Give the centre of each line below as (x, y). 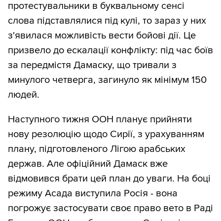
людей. (24, 95)
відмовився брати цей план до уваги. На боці (109, 179)
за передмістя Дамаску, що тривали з (92, 65)
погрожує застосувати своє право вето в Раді (110, 208)
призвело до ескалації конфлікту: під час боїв (110, 51)
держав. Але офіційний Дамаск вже (88, 164)
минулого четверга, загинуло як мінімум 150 (107, 80)
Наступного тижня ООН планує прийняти (100, 120)
